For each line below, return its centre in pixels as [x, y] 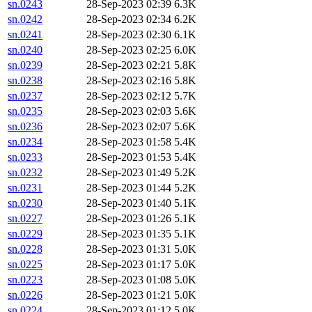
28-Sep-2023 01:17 [129, 265]
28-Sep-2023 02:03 [129, 111]
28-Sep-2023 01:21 [129, 295]
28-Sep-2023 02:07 [129, 127]
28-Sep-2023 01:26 [129, 219]
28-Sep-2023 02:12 [129, 96]
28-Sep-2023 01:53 [129, 157]
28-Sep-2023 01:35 [129, 234]
